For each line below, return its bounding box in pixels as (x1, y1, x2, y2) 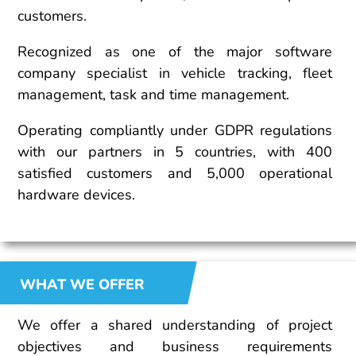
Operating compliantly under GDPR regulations (17, 121, 332, 141)
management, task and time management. (17, 85, 289, 105)
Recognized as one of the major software (17, 42, 332, 62)
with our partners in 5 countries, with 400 (17, 142, 332, 162)
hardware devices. (17, 185, 135, 205)
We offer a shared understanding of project (17, 315, 332, 335)
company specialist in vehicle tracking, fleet (17, 64, 332, 83)
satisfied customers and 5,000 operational (17, 164, 332, 184)
